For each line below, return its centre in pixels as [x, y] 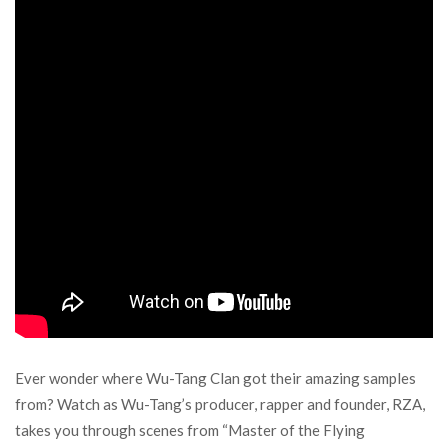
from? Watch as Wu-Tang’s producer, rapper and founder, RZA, [220, 404]
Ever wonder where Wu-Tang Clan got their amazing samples [215, 378]
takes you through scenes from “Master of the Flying [190, 430]
